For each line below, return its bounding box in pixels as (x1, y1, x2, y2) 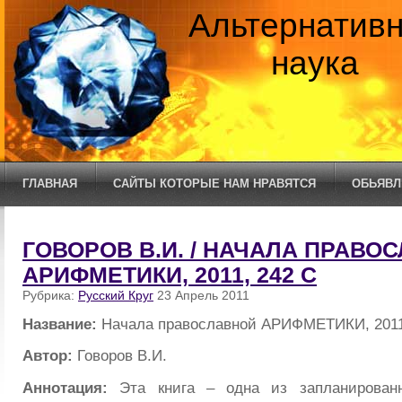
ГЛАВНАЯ (22, 177, 77, 190)
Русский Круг (78, 288, 153, 302)
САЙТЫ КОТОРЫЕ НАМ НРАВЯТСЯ (113, 177, 316, 190)
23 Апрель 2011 (153, 288, 249, 302)
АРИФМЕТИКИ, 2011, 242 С (22, 263, 317, 287)
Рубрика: (22, 288, 78, 302)
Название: (22, 314, 101, 333)
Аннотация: (22, 379, 108, 398)
